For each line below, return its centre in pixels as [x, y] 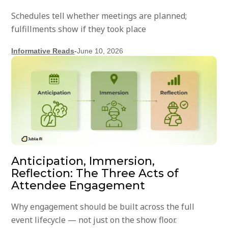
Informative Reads [43, 51]
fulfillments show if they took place [79, 29]
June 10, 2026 [100, 51]
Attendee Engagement [78, 186]
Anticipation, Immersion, [83, 161]
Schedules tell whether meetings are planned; [99, 16]
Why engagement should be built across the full [103, 207]
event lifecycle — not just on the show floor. [94, 220]
